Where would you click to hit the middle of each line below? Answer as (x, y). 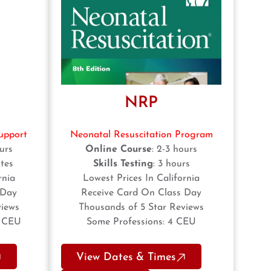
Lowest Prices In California (141, 179)
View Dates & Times (126, 258)
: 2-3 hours (175, 150)
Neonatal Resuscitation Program (141, 135)
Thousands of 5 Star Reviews (141, 208)
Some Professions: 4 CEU (141, 222)
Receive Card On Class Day (141, 193)
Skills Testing (123, 164)
